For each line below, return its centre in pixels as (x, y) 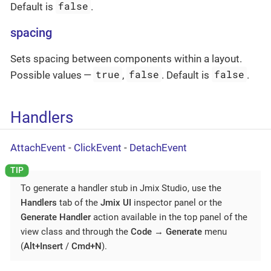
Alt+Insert (43, 246)
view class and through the (76, 231)
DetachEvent (158, 147)
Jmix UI (116, 202)
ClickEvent (98, 147)
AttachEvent (38, 147)
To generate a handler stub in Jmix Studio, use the (121, 188)
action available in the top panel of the (169, 217)
